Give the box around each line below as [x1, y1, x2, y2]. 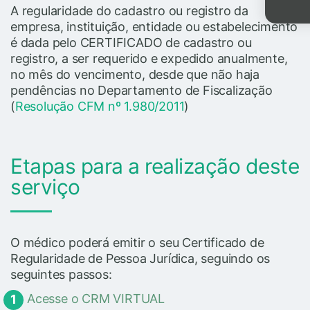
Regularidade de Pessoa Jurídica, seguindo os [10, 250, 271, 266]
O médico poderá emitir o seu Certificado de [10, 235, 264, 250]
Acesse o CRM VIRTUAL [27, 291, 165, 306]
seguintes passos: [10, 266, 112, 282]
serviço [10, 174, 80, 199]
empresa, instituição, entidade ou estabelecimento [10, 19, 298, 34]
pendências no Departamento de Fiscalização [10, 82, 273, 98]
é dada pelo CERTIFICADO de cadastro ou [10, 35, 252, 50]
